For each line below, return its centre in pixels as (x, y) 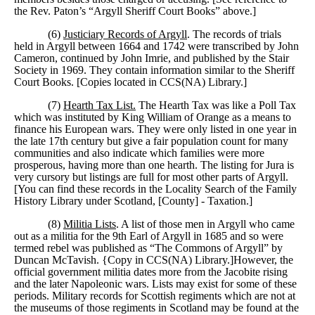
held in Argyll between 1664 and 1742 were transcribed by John (156, 46)
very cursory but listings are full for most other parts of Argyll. (151, 176)
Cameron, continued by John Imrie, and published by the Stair (152, 58)
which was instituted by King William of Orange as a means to (153, 117)
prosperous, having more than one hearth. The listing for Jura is (154, 165)
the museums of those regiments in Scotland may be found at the (156, 307)
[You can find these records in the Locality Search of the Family (155, 188)
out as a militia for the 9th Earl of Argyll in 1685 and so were (149, 236)
